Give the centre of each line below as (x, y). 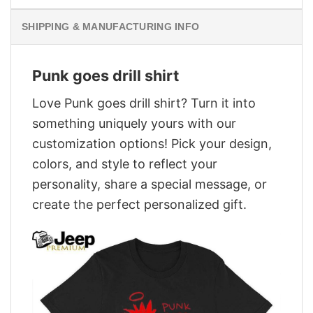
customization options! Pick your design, (152, 143)
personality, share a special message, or (150, 184)
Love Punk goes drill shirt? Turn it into (144, 103)
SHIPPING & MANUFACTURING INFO (111, 27)
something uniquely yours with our (134, 123)
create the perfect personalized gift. (139, 204)
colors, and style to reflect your (125, 163)
